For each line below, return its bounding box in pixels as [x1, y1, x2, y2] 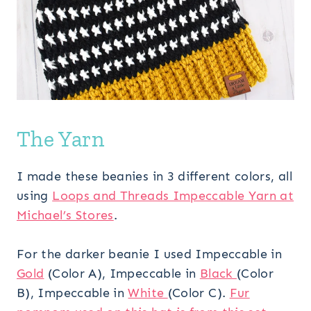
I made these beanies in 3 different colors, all [17, 168, 292, 184]
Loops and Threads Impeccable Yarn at [52, 187, 294, 203]
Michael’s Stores [17, 207, 114, 223]
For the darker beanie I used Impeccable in [17, 246, 283, 262]
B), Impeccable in [17, 285, 128, 301]
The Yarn [17, 125, 104, 152]
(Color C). [167, 285, 230, 301]
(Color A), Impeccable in [44, 265, 200, 281]
